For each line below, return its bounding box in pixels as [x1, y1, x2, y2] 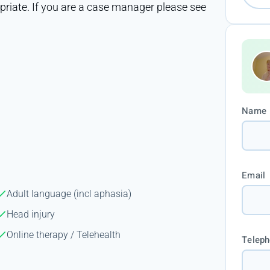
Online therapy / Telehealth [7, 228, 121, 240]
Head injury [7, 208, 55, 220]
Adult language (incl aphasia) [7, 187, 132, 199]
